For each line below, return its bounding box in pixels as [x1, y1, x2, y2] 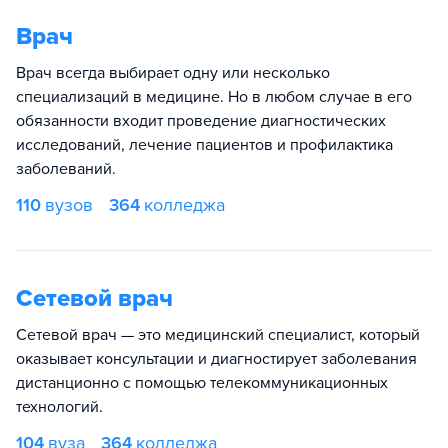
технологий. [16, 396, 103, 417]
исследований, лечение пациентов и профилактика [16, 134, 393, 155]
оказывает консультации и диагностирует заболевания [16, 348, 417, 369]
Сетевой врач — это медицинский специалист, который [16, 324, 420, 345]
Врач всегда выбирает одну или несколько [16, 62, 330, 83]
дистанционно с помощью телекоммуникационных [16, 372, 388, 393]
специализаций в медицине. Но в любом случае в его [16, 86, 412, 107]
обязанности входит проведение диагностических [16, 110, 386, 131]
